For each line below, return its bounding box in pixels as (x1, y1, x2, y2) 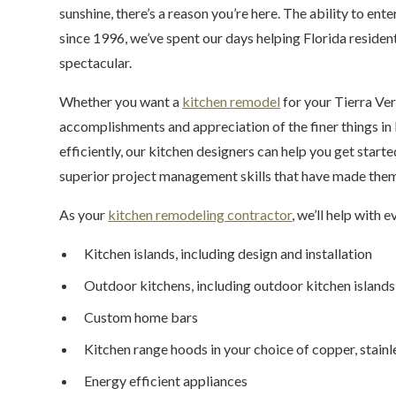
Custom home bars (84, 308, 199, 325)
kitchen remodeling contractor (108, 206, 293, 223)
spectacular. (59, 54, 133, 71)
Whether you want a (59, 93, 183, 110)
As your (59, 206, 109, 223)
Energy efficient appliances (84, 372, 248, 389)
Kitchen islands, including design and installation (84, 245, 373, 262)
